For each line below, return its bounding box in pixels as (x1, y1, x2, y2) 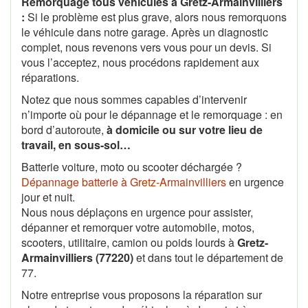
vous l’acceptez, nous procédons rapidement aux (21, 54, 259, 70)
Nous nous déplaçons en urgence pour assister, (21, 203, 253, 220)
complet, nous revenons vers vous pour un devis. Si (21, 38, 272, 55)
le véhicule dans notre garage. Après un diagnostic (21, 23, 268, 40)
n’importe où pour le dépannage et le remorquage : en (21, 106, 283, 122)
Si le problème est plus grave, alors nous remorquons (25, 8, 287, 25)
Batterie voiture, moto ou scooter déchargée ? (21, 158, 242, 175)
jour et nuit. (21, 188, 75, 205)
